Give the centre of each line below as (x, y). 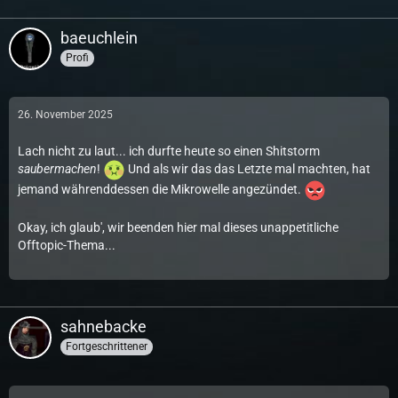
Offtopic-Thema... (67, 245)
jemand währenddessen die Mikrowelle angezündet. (161, 190)
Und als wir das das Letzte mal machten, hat (248, 169)
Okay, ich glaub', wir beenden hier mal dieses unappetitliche (178, 227)
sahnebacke (103, 326)
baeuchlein (99, 38)
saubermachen (57, 169)
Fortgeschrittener (107, 346)
